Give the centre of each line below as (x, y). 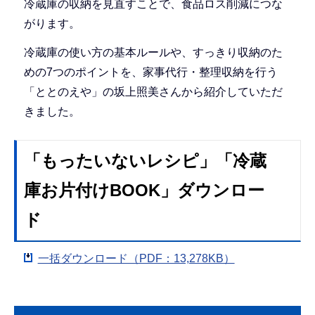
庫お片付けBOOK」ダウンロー (144, 191)
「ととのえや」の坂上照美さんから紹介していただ (153, 92)
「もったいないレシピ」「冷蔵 (145, 161)
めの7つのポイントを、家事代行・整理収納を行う (150, 72)
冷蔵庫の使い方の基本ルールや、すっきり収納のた (153, 53)
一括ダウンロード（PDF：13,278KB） (136, 258)
